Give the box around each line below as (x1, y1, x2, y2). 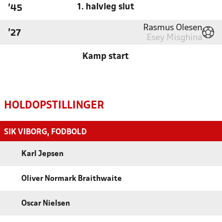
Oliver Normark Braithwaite (21, 175, 122, 182)
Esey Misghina (147, 33, 202, 42)
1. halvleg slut (77, 2, 134, 11)
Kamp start (82, 52, 129, 61)
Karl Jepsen (21, 150, 63, 158)
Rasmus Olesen (143, 23, 202, 32)
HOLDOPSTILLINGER (4, 101, 104, 111)
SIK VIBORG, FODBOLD (4, 128, 87, 136)
